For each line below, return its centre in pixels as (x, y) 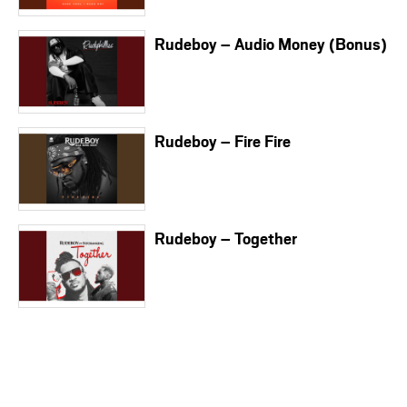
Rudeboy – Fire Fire (223, 140)
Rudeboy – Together (226, 238)
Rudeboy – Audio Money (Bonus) (271, 43)
